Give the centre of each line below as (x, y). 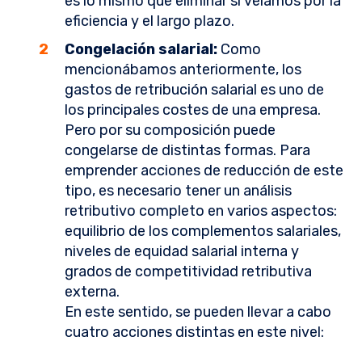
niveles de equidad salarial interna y (182, 252)
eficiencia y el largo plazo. (149, 21)
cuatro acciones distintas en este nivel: (194, 333)
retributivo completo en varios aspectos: (201, 211)
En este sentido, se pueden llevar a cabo (198, 312)
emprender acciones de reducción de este (204, 171)
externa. (92, 292)
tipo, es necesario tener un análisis (178, 191)
